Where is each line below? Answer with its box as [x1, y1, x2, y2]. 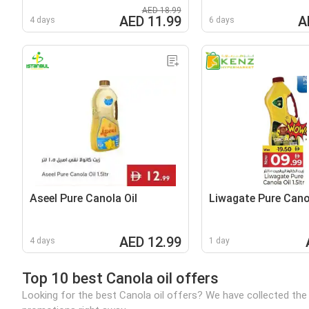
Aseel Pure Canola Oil [30, 191, 137, 205]
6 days [208, 14, 235, 25]
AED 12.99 [119, 233, 181, 250]
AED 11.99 [119, 12, 181, 30]
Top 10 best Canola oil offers [22, 269, 219, 287]
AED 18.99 [141, 5, 181, 15]
